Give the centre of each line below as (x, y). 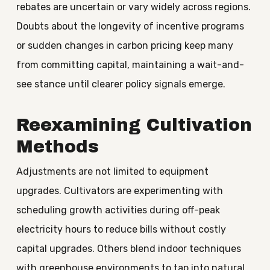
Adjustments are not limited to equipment (112, 171)
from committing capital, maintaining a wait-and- (130, 65)
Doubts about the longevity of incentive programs (130, 26)
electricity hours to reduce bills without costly (121, 229)
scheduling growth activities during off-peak (118, 210)
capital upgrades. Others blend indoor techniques (128, 249)
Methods (57, 147)
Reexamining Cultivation (134, 125)
